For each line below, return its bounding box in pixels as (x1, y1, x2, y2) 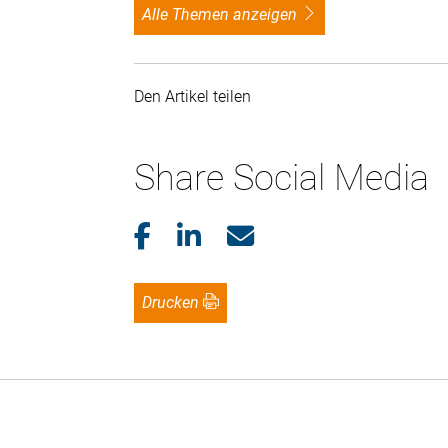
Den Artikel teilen (134, 87, 260, 107)
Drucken (152, 293, 200, 313)
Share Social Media (134, 157, 430, 200)
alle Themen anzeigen (152, 5, 298, 25)
